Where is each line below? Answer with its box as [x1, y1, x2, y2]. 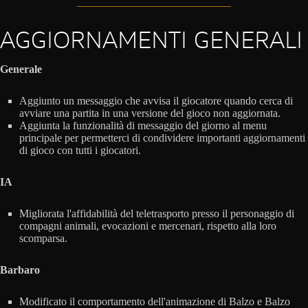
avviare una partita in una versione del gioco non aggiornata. [19, 107, 280, 120]
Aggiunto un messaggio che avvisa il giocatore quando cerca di [19, 95, 293, 107]
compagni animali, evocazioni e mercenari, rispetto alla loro [19, 220, 276, 232]
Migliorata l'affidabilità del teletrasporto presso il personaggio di [19, 208, 294, 220]
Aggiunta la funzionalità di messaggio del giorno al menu [19, 120, 267, 132]
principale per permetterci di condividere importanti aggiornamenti [19, 132, 305, 144]
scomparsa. [19, 232, 67, 245]
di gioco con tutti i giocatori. [19, 144, 141, 157]
